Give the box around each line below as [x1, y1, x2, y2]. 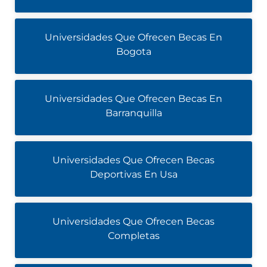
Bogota [116, 46, 151, 57]
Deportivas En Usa [89, 169, 178, 180]
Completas [107, 230, 160, 241]
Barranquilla [105, 107, 162, 119]
